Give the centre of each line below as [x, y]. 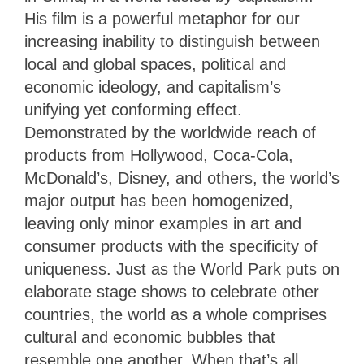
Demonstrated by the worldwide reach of [170, 133]
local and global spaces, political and [155, 65]
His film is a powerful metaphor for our [162, 19]
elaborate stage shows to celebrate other [172, 292]
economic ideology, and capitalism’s [153, 87]
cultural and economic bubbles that [150, 338]
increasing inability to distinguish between [172, 42]
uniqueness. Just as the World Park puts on [182, 269]
